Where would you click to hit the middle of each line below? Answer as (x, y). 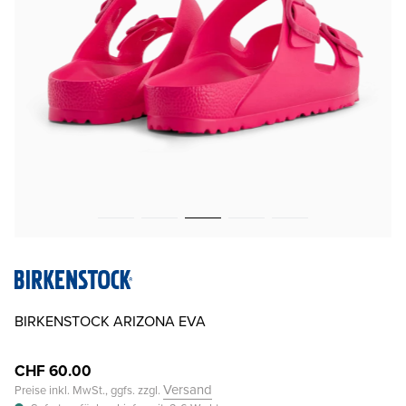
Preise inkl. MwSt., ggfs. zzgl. (89, 390)
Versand (188, 389)
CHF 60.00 (53, 371)
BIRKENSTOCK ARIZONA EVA (110, 321)
